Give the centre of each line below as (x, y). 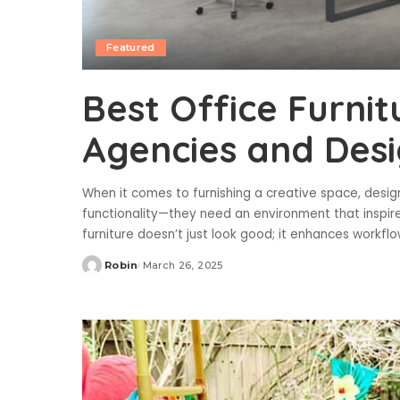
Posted (103, 272)
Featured (131, 48)
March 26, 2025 (183, 266)
